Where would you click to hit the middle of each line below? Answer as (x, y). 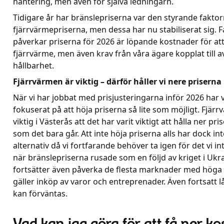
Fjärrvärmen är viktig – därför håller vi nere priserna (117, 81)
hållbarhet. (33, 65)
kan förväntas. (40, 193)
